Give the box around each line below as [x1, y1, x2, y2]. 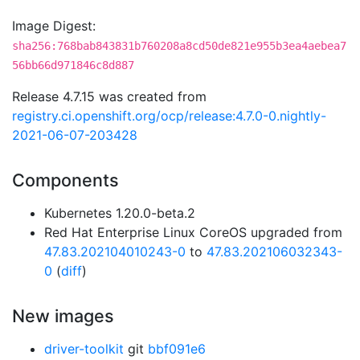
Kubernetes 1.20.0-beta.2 [44, 205, 195, 221]
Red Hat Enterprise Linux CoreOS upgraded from [44, 224, 342, 240]
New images [12, 305, 114, 326]
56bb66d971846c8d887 [12, 59, 134, 72]
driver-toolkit [44, 341, 124, 357]
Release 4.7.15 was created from [12, 88, 207, 104]
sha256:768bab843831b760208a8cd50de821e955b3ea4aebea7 [12, 39, 346, 52]
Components [12, 170, 119, 190]
